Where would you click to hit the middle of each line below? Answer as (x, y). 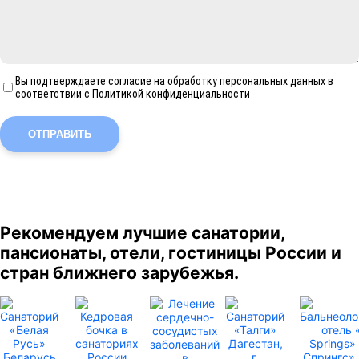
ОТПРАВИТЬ (60, 135)
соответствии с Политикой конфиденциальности (133, 94)
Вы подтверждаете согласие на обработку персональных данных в (175, 81)
